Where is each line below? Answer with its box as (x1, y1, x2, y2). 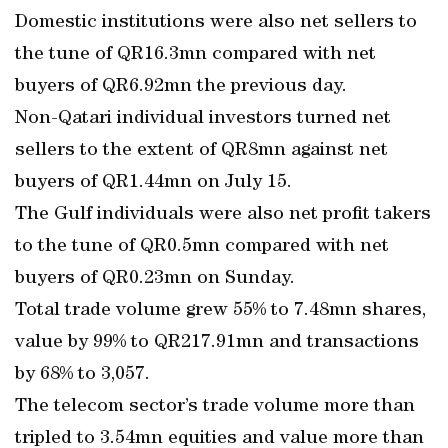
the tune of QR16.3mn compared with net (15, 45, 376, 65)
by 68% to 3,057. (15, 365, 150, 385)
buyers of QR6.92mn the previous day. (15, 77, 347, 97)
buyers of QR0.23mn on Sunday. (15, 269, 295, 289)
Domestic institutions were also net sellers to (15, 13, 417, 33)
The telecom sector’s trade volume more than (15, 397, 415, 417)
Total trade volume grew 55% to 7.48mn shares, (15, 301, 426, 321)
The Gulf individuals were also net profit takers (15, 205, 431, 225)
